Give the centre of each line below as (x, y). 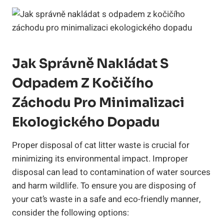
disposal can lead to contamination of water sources (111, 172)
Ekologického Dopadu (86, 122)
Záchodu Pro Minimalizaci (98, 102)
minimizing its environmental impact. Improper (100, 158)
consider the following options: (70, 212)
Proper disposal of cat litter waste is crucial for (101, 145)
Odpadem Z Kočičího (83, 83)
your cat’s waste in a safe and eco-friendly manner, (106, 199)
